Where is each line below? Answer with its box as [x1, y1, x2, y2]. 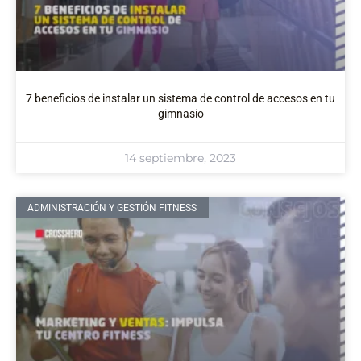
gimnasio [157, 106, 204, 120]
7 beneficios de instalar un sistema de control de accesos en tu [26, 91, 335, 105]
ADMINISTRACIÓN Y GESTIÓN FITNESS [27, 202, 197, 214]
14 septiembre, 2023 [125, 150, 236, 165]
